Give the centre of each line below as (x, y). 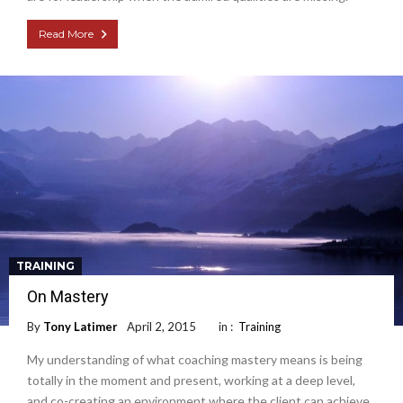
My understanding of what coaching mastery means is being (195, 359)
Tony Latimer (81, 326)
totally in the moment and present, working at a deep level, (191, 380)
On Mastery (68, 296)
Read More (66, 34)
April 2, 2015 (161, 326)
